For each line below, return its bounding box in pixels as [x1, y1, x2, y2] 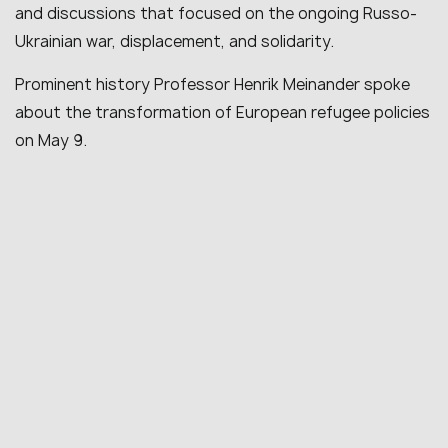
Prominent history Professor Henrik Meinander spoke [15, 74, 410, 95]
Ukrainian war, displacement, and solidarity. [15, 31, 334, 52]
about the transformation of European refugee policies [15, 102, 430, 123]
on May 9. [15, 130, 91, 151]
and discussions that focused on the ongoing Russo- [15, 3, 417, 24]
